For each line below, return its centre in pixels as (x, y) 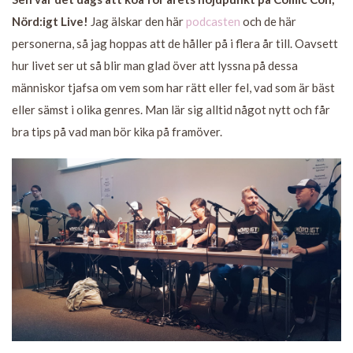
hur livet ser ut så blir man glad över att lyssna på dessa (155, 65)
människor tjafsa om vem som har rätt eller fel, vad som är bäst (173, 87)
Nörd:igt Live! (50, 21)
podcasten (213, 21)
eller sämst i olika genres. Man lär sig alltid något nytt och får (171, 109)
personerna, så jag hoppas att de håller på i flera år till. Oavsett (175, 43)
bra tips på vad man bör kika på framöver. (117, 131)
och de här (268, 21)
